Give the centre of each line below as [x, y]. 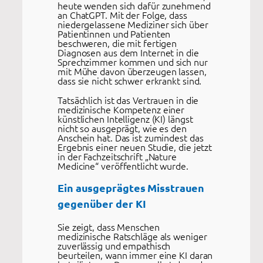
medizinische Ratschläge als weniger [132, 236]
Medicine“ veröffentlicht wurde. [123, 165]
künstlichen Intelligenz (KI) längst [125, 118]
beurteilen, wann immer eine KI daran [135, 255]
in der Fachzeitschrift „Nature [117, 156]
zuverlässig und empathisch [114, 246]
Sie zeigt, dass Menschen [109, 227]
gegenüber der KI [102, 203]
